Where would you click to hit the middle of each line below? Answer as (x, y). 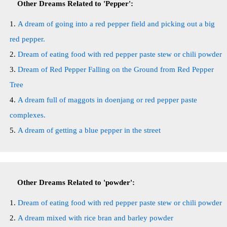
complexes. (28, 115)
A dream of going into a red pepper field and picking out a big (116, 24)
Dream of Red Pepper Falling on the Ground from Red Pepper (116, 69)
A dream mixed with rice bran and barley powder (96, 218)
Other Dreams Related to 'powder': (76, 182)
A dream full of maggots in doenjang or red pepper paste (107, 100)
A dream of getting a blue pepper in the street (89, 130)
